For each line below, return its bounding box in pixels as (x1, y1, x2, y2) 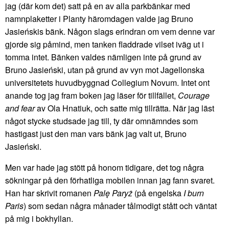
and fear (5, 102, 35, 114)
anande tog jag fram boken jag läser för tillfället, (5, 89, 178, 101)
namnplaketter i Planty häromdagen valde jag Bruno (5, 12, 193, 25)
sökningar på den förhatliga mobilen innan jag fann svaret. (5, 174, 215, 186)
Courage (178, 89, 210, 101)
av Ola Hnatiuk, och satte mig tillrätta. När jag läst (35, 102, 214, 114)
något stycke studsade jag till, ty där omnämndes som (5, 114, 198, 127)
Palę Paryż (94, 187, 132, 199)
